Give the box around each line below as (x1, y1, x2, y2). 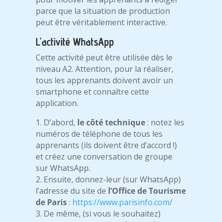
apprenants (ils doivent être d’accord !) (36, 140, 177, 151)
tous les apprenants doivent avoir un (36, 75, 173, 86)
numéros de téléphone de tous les (36, 128, 163, 140)
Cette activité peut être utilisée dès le (36, 52, 173, 63)
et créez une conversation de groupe (36, 151, 173, 163)
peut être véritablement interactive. (36, 17, 167, 28)
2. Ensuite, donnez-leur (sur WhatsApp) (36, 174, 181, 185)
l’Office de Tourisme (106, 185, 186, 197)
